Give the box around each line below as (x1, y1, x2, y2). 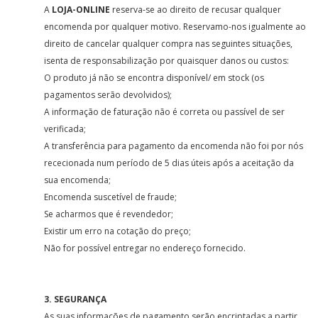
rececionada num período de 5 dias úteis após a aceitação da (44, 157, 295, 169)
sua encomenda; (44, 174, 111, 186)
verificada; (44, 123, 87, 135)
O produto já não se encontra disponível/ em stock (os (44, 72, 265, 84)
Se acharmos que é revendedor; (44, 208, 174, 220)
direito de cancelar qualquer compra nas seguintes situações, (44, 38, 293, 50)
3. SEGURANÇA (44, 293, 109, 305)
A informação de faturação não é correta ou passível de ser (44, 106, 285, 118)
